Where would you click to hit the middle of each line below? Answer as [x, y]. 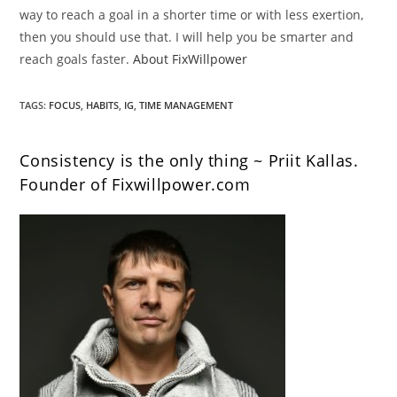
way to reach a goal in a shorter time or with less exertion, [192, 15]
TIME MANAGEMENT [187, 105]
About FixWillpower [191, 59]
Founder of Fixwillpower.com [135, 185]
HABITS [103, 105]
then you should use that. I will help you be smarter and [187, 37]
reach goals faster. [77, 59]
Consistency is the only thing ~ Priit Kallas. [189, 161]
